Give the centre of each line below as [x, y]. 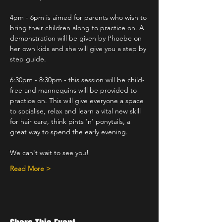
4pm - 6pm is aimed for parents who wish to [79, 17]
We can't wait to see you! [49, 153]
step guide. [28, 59]
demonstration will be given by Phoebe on [77, 38]
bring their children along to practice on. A [78, 28]
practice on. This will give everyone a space [78, 101]
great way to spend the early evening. [69, 132]
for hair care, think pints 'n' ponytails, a [71, 121]
